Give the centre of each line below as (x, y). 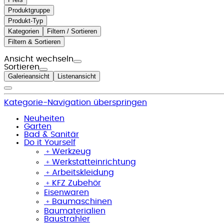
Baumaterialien (75, 211)
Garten (38, 126)
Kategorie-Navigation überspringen (75, 102)
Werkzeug (71, 151)
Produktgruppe (29, 10)
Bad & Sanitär (51, 134)
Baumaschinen (82, 201)
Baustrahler (67, 219)
